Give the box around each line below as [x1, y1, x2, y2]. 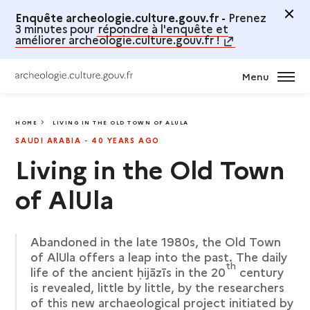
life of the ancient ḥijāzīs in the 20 [30, 264, 226, 280]
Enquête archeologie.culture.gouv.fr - [15, 10, 226, 25]
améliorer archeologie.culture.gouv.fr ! [15, 32, 221, 47]
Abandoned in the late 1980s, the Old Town [30, 233, 282, 249]
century [236, 264, 284, 280]
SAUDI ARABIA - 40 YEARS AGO [15, 135, 160, 145]
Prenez [226, 10, 267, 25]
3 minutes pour [15, 21, 98, 36]
